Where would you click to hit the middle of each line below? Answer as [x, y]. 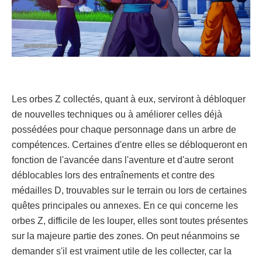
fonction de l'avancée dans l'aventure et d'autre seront [123, 160]
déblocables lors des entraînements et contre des [113, 175]
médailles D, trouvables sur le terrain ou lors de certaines [129, 191]
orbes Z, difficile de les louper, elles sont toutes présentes [130, 221]
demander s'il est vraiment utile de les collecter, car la [122, 251]
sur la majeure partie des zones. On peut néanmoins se [126, 236]
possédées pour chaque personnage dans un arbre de [124, 130]
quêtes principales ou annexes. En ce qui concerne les [125, 206]
